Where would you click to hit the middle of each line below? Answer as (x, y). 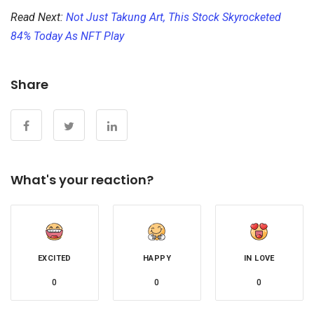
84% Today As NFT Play (67, 36)
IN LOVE (259, 259)
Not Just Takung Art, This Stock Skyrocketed (173, 18)
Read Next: (38, 18)
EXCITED (55, 259)
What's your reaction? (82, 180)
